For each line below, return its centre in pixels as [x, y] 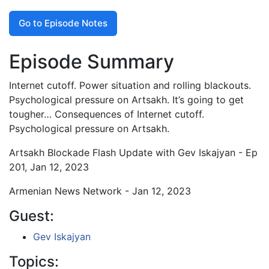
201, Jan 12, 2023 [49, 167]
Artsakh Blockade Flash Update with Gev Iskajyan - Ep [133, 152]
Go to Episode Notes [63, 23]
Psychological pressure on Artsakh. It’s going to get [126, 99]
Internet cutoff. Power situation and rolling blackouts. [130, 85]
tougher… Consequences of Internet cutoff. [107, 114]
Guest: [32, 216]
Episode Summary [92, 61]
